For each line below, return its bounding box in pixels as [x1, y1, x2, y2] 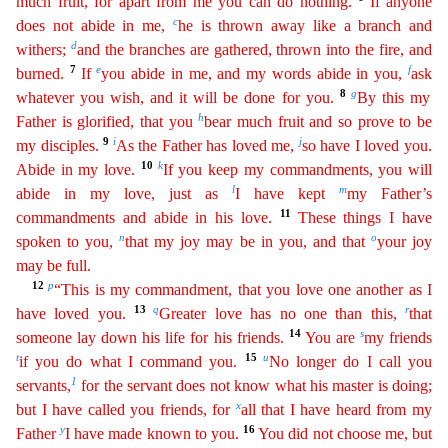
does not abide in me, [16, 17, 173, 34]
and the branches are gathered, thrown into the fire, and [76, 41, 433, 58]
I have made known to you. [65, 425, 239, 442]
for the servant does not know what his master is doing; [77, 377, 432, 394]
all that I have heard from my [240, 401, 433, 418]
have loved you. [16, 305, 126, 322]
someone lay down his [16, 329, 166, 346]
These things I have [297, 209, 433, 226]
